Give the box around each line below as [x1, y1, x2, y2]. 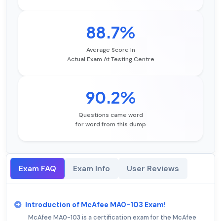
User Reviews [127, 163, 179, 174]
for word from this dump [75, 120, 146, 129]
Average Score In [86, 46, 135, 54]
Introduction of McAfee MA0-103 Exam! [25, 200, 166, 210]
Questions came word [78, 111, 143, 119]
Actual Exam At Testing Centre [67, 55, 154, 64]
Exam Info [73, 163, 110, 174]
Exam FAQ [19, 163, 56, 174]
